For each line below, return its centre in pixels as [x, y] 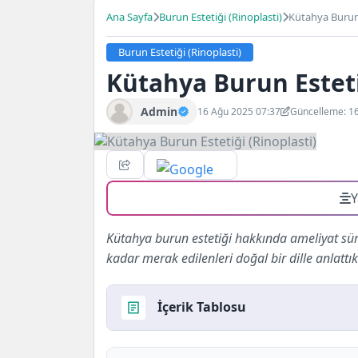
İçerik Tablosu [202, 307]
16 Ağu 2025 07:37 [239, 111]
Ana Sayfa [129, 17]
